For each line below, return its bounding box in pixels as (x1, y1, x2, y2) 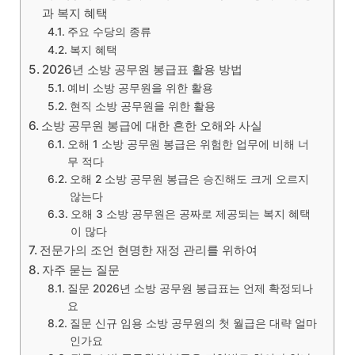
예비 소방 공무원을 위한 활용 (67, 81, 214, 94)
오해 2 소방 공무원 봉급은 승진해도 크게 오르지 (70, 172, 310, 185)
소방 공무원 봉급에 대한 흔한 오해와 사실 (41, 117, 263, 133)
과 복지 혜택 (42, 5, 109, 21)
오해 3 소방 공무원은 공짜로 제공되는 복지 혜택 (71, 207, 311, 220)
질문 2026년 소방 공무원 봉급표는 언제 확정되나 (67, 281, 314, 295)
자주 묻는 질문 (42, 261, 120, 277)
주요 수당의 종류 (67, 25, 152, 38)
